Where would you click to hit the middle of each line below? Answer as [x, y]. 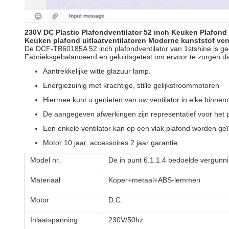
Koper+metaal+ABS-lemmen [154, 180]
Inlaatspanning [54, 220]
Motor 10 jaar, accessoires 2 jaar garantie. [111, 143]
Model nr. [45, 160]
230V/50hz [126, 220]
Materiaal [45, 180]
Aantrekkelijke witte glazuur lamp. [97, 71]
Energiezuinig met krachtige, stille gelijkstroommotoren [131, 85]
